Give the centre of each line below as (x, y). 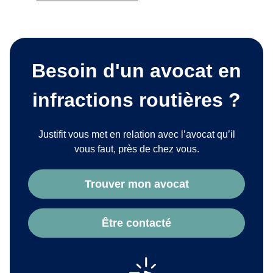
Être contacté (136, 223)
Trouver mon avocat (136, 184)
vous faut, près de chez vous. (136, 149)
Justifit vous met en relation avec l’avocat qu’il (136, 135)
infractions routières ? (136, 100)
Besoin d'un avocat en (136, 71)
